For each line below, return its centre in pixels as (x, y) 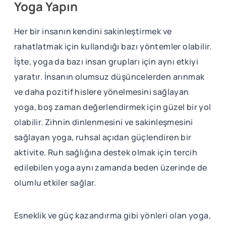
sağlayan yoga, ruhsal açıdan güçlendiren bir (103, 137)
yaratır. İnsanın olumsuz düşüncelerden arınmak (109, 76)
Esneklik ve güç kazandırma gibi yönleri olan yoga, (112, 215)
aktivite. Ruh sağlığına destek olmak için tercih (106, 152)
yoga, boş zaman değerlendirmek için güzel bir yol (113, 107)
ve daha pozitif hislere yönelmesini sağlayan (102, 92)
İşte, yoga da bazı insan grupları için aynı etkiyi (106, 61)
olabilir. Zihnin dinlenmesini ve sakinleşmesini (104, 122)
